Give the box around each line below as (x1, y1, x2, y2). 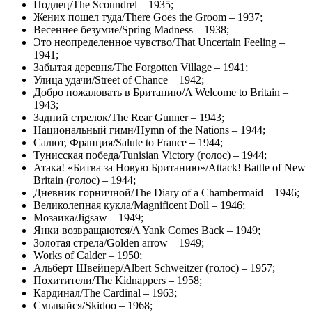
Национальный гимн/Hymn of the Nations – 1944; (33, 123, 265, 136)
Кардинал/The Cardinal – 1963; (33, 286, 177, 299)
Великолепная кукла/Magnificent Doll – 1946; (33, 198, 245, 211)
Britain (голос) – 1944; (33, 173, 136, 186)
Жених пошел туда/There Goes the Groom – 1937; (33, 10, 263, 23)
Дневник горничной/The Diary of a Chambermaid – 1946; (33, 186, 299, 198)
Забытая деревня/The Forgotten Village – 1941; (33, 61, 248, 73)
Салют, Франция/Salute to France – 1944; (33, 136, 223, 148)
